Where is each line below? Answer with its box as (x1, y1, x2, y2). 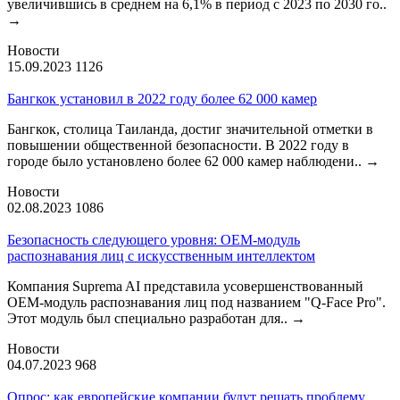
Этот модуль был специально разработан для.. (7, 310, 291, 326)
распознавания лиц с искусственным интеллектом (7, 247, 315, 263)
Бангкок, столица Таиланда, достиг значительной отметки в (7, 121, 373, 137)
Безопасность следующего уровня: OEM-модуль (7, 231, 300, 247)
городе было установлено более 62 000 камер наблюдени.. (7, 153, 365, 169)
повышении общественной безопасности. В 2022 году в (7, 137, 349, 153)
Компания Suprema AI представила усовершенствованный (7, 278, 363, 294)
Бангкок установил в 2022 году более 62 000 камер (7, 90, 317, 106)
